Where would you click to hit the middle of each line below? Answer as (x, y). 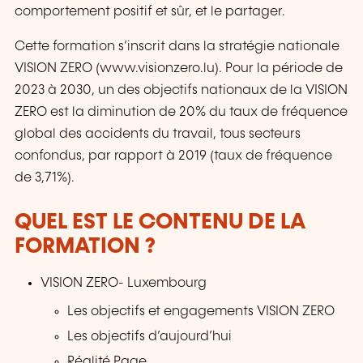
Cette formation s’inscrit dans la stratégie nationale (177, 46)
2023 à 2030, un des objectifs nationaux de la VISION (181, 90)
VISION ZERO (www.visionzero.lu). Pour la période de (179, 68)
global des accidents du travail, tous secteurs (158, 134)
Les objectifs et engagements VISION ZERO (201, 312)
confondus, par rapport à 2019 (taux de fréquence (173, 156)
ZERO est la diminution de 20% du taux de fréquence (181, 112)
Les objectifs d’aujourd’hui (149, 337)
